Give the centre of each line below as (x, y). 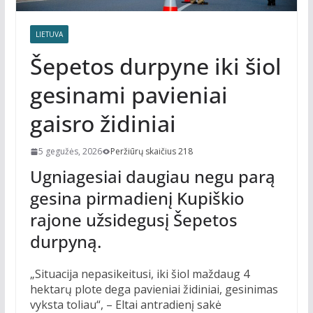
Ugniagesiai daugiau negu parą (152, 177)
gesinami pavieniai (129, 95)
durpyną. (65, 242)
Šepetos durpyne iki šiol (155, 66)
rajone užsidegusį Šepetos (133, 220)
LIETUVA (49, 35)
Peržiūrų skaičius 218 (151, 152)
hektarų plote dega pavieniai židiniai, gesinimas (154, 290)
